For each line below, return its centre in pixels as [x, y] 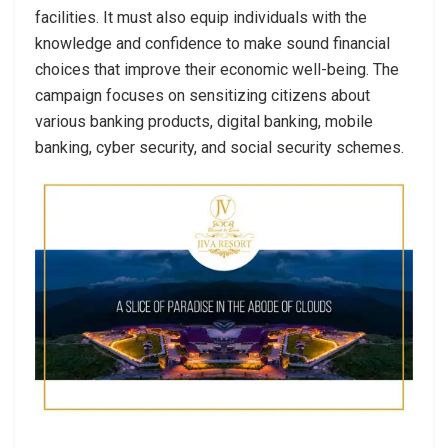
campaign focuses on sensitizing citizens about [202, 95]
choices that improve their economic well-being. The [217, 69]
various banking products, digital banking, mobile [204, 121]
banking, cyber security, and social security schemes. [219, 147]
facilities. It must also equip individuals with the [201, 17]
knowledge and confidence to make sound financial [212, 43]
